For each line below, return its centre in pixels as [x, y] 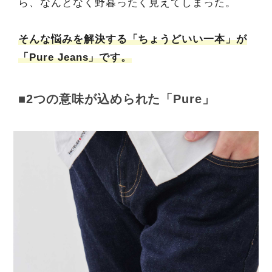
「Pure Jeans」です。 [75, 58]
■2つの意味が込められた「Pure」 [117, 99]
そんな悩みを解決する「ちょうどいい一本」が [133, 39]
